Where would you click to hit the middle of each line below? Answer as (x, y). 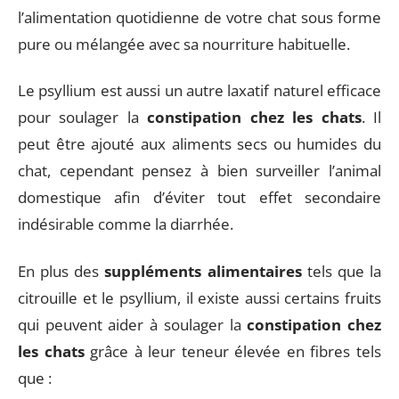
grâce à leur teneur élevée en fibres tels (233, 351)
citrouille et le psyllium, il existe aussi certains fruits (199, 297)
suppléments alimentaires (203, 271)
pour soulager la (83, 117)
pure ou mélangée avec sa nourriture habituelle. (184, 44)
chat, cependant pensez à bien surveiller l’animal (199, 171)
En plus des (61, 271)
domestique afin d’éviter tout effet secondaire (199, 197)
